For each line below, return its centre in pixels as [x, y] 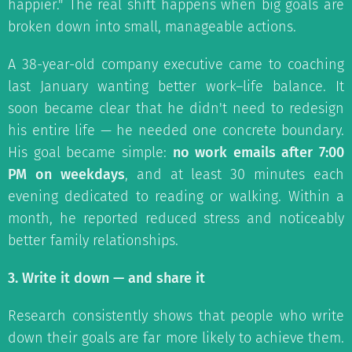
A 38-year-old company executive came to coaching [176, 64]
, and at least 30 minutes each [234, 174]
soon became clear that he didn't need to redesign [176, 108]
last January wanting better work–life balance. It [176, 86]
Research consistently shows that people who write [176, 316]
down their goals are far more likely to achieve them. [176, 338]
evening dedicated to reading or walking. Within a [176, 196]
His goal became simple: [90, 152]
